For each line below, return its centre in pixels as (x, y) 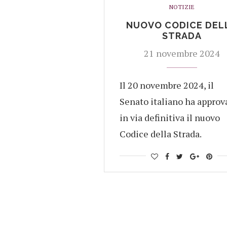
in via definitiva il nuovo (170, 118)
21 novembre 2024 (182, 53)
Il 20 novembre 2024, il (167, 85)
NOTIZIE (182, 7)
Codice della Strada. (161, 134)
